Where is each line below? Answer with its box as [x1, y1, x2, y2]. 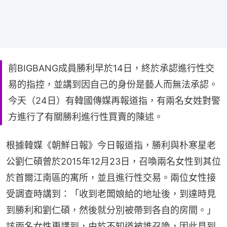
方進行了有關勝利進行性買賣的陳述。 [8, 111, 163, 122]
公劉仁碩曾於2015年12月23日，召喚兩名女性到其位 [6, 156, 221, 167]
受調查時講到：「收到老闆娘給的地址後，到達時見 [6, 188, 216, 199]
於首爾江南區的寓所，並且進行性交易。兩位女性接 [6, 172, 216, 183]
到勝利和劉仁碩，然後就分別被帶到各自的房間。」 [6, 204, 216, 215]
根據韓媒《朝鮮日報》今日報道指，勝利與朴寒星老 [6, 139, 216, 150]
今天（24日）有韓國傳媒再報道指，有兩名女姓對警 [8, 95, 220, 106]
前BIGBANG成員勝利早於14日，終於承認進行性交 [8, 62, 214, 73]
